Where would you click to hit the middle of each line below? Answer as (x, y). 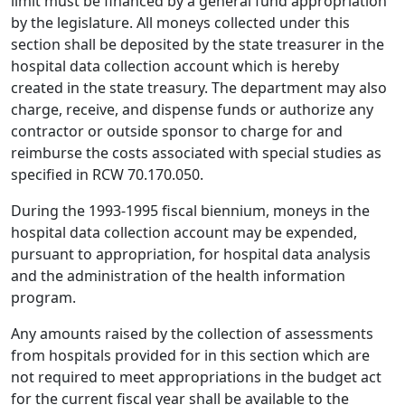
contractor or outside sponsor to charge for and (177, 131)
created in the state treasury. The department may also (199, 88)
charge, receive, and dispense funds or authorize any (192, 109)
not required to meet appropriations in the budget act (196, 377)
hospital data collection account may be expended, (184, 232)
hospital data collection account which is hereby (175, 66)
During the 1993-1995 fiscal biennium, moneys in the (190, 211)
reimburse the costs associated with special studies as (196, 153)
